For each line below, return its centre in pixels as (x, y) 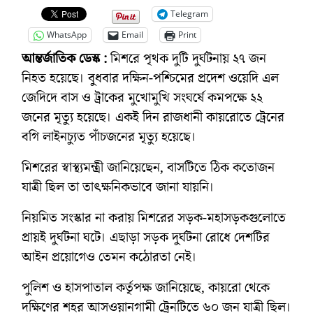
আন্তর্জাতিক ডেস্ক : (64, 58)
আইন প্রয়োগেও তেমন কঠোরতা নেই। (109, 257)
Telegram (189, 14)
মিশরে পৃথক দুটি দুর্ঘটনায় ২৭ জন (187, 58)
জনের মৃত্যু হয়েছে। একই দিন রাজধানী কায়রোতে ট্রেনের (153, 117)
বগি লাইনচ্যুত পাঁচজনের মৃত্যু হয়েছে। (109, 137)
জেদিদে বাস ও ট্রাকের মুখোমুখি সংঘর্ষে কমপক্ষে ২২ (142, 97)
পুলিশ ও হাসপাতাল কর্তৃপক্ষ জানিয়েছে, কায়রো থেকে (146, 287)
